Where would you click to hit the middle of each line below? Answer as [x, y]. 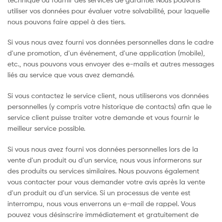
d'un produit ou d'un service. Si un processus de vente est [99, 193]
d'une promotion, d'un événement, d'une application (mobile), [106, 53]
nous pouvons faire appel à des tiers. [66, 21]
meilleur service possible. [46, 128]
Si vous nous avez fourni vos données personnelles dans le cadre [111, 42]
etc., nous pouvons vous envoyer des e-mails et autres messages [111, 64]
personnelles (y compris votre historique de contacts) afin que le [110, 107]
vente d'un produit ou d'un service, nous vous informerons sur [105, 160]
